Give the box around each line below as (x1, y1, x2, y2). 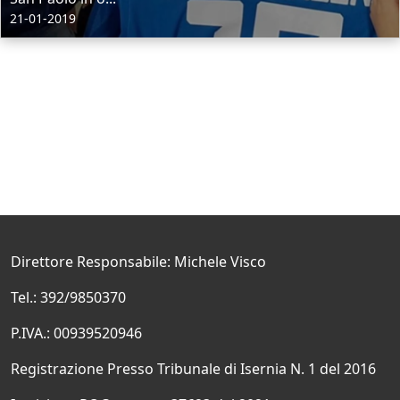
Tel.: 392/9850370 (11, 287, 126, 307)
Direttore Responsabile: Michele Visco (11, 252, 266, 271)
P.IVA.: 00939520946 (11, 323, 142, 343)
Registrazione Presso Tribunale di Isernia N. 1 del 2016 (11, 359, 376, 379)
